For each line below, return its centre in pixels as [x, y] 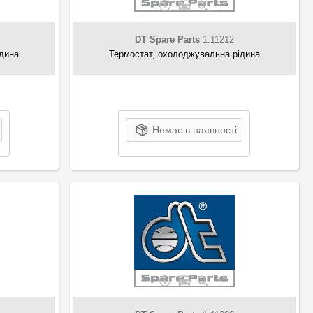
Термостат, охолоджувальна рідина [184, 54]
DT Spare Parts [167, 39]
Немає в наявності [195, 130]
